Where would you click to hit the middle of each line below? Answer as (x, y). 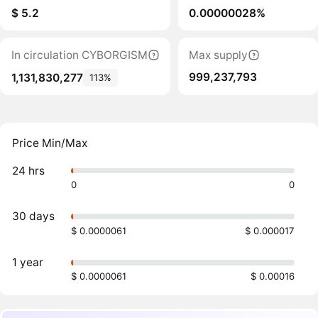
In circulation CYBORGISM (79, 55)
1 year (28, 262)
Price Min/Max (50, 143)
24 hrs (29, 170)
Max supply (219, 55)
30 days (34, 216)
